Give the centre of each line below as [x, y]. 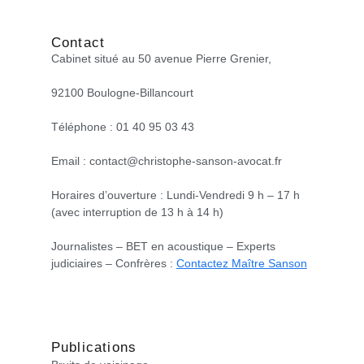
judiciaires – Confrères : [113, 263]
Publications [94, 348]
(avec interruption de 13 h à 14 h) [137, 212]
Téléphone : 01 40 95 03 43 [122, 126]
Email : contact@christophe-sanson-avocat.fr [166, 160]
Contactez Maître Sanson [241, 263]
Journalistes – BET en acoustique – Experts [163, 246]
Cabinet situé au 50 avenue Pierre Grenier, [162, 58]
